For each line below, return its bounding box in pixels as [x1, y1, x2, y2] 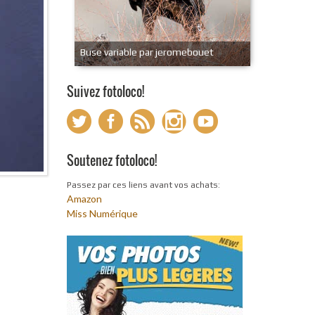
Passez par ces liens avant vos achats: [66, 180, 220, 190]
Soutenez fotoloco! [66, 151, 157, 169]
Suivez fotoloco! [66, 82, 144, 101]
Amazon [66, 193, 102, 205]
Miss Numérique [66, 207, 138, 219]
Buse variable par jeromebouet [79, 46, 214, 58]
